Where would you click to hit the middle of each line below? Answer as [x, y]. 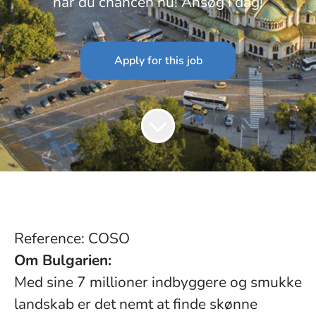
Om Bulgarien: [63, 260]
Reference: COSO [72, 238]
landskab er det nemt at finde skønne [136, 304]
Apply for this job [158, 61]
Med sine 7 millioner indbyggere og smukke [158, 282]
